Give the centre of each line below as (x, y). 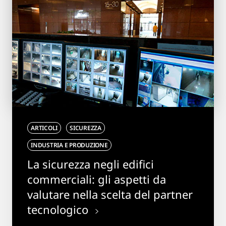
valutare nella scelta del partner (110, 194)
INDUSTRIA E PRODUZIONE (69, 145)
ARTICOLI (44, 128)
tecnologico (59, 209)
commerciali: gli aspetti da (97, 179)
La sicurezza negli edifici (91, 164)
